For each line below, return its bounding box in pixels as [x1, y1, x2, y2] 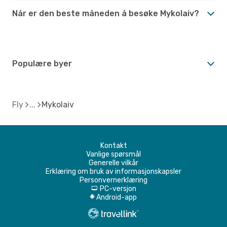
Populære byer [12, 58, 72, 68]
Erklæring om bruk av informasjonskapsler [46, 167, 181, 176]
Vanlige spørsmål [86, 149, 141, 159]
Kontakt [100, 141, 127, 150]
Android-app [96, 193, 137, 202]
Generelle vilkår [89, 158, 138, 167]
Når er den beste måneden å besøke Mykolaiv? [12, 8, 199, 18]
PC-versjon [99, 184, 136, 193]
